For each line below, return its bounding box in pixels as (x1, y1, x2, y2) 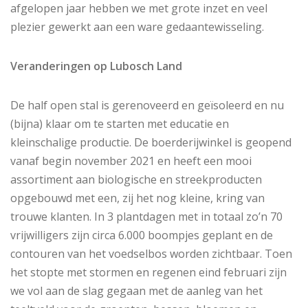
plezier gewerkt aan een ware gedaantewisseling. (10, 19, 264, 34)
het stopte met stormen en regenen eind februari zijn (10, 264, 287, 280)
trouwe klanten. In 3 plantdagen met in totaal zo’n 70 (10, 208, 283, 224)
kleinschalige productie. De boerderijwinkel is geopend (10, 134, 291, 150)
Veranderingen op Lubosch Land (10, 58, 182, 74)
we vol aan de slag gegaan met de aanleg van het (10, 283, 263, 298)
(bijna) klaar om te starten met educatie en (10, 115, 229, 131)
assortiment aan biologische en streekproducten (10, 171, 262, 187)
